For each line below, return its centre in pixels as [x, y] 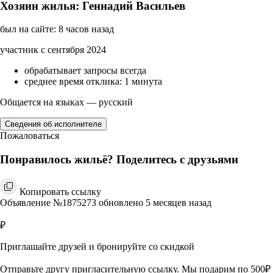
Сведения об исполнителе [53, 124]
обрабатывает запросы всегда [85, 71]
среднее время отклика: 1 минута [93, 82]
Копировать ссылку [60, 191]
